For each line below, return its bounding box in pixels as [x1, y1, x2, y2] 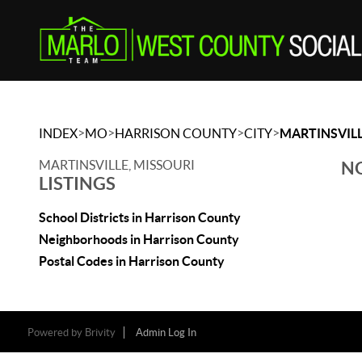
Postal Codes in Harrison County [39, 254, 225, 268]
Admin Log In [135, 326, 196, 339]
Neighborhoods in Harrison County [39, 232, 239, 246]
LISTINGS [39, 173, 116, 193]
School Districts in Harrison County [39, 210, 241, 225]
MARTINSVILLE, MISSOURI [39, 158, 195, 172]
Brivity [84, 326, 116, 339]
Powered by [27, 326, 85, 339]
